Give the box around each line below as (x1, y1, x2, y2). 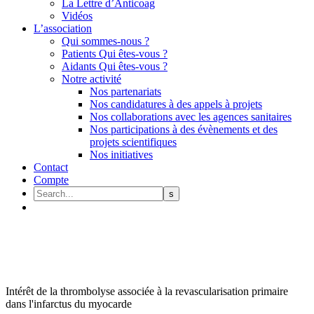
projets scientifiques (90, 136, 177, 148)
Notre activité (62, 73, 121, 85)
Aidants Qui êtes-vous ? (62, 60, 168, 72)
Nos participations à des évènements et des (90, 123, 278, 135)
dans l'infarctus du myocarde (6, 298, 132, 310)
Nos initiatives (90, 149, 153, 161)
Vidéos (62, 10, 93, 22)
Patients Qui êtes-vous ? (62, 48, 168, 60)
